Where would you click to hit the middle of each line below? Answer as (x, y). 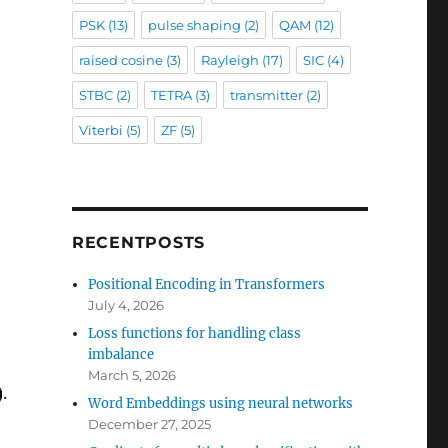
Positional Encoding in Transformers (207, 284)
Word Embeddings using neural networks (221, 403)
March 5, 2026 (132, 375)
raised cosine (120, 60)
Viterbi (100, 130)
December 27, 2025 (150, 424)
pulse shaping (194, 25)
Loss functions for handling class (195, 333)
